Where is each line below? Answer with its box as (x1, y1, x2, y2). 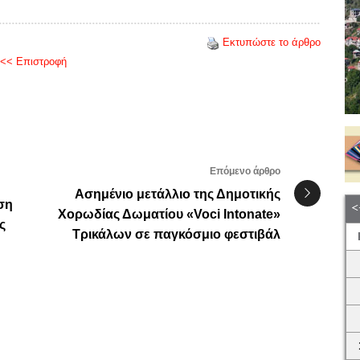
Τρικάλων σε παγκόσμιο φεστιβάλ (72, 227, 280, 242)
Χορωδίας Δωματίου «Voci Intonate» (58, 207, 280, 222)
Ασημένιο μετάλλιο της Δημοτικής (75, 187, 280, 202)
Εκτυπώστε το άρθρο (223, 36, 321, 49)
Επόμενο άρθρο (210, 166, 280, 178)
